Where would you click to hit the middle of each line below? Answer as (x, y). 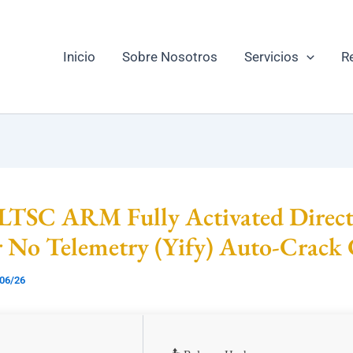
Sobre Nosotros (169, 57)
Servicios (271, 57)
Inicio (79, 57)
